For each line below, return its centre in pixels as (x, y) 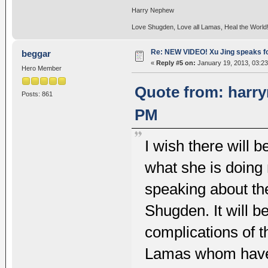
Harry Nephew (153, 10)
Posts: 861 (37, 94)
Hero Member (41, 68)
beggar (36, 53)
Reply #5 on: (176, 63)
